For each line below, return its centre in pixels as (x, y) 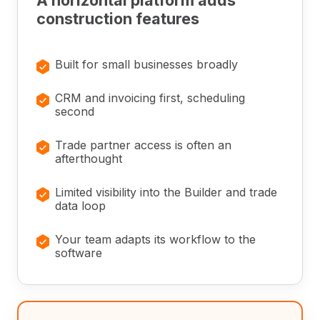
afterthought (89, 159)
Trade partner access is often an (143, 145)
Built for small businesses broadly (146, 65)
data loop (80, 206)
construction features (118, 19)
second (75, 112)
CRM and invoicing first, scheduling (150, 98)
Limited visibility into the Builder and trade (166, 192)
